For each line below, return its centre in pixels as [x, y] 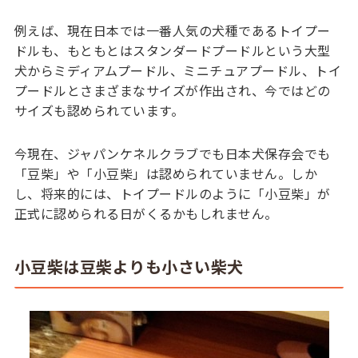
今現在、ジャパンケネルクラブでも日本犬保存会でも [172, 154]
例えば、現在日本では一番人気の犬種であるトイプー [172, 31]
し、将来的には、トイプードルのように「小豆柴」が [172, 194]
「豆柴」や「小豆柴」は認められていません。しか [166, 174]
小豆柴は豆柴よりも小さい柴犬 [129, 266]
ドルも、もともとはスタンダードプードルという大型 [172, 51]
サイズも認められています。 [99, 111]
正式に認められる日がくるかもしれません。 [146, 214]
